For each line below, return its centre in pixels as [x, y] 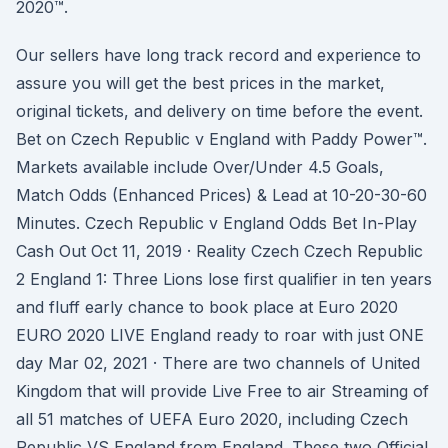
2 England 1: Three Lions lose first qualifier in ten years [224, 279]
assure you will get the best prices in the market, [200, 83]
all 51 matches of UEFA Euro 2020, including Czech [212, 419]
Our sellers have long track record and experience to [218, 55]
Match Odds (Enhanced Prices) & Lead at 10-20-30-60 [221, 195]
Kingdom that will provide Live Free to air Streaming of [222, 391]
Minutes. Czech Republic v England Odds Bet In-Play [216, 223]
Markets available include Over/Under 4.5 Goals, [200, 167]
